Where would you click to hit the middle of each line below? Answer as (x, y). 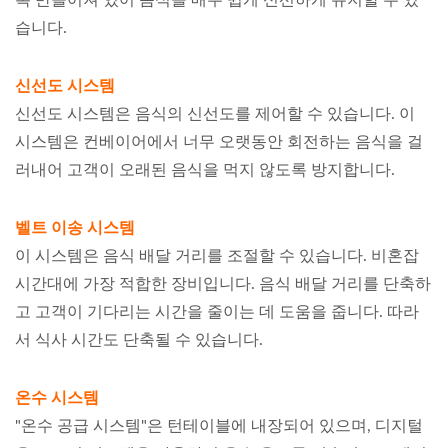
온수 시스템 (57, 397)
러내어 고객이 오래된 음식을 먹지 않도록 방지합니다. (205, 169)
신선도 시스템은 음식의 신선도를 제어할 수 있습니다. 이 (215, 113)
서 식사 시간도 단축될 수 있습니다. (139, 339)
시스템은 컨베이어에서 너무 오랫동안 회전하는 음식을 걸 (219, 141)
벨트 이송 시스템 (75, 227)
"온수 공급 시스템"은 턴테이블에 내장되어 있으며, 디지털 (219, 425)
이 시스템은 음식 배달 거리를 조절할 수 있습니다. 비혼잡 (217, 255)
